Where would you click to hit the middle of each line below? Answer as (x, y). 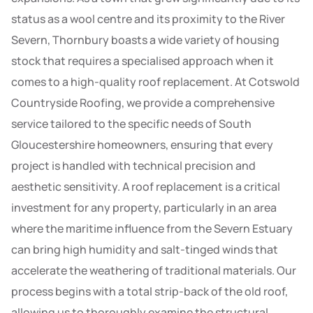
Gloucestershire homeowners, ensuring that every (142, 145)
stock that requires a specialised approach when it (143, 61)
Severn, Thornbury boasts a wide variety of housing (145, 40)
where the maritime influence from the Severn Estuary (152, 229)
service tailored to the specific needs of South (131, 124)
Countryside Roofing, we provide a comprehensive (143, 103)
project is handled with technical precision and (133, 166)
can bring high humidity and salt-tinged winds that (145, 250)
